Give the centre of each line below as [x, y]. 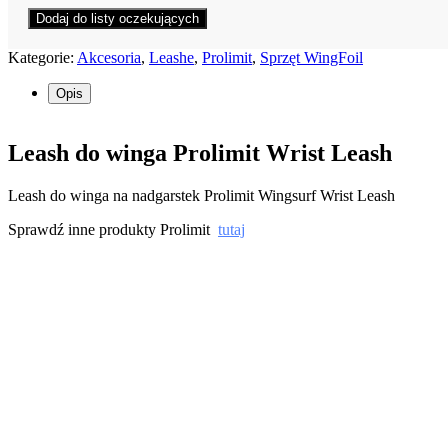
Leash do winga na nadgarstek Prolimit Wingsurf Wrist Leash [201, 195]
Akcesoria [109, 57]
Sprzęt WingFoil [311, 57]
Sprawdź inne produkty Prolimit [113, 229]
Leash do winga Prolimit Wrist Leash [200, 152]
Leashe [171, 57]
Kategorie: [42, 57]
